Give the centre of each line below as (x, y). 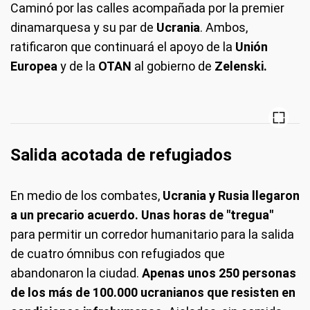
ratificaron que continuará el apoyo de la (123, 46)
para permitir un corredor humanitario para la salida (152, 234)
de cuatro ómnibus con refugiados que (118, 253)
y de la (78, 66)
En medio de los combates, (85, 195)
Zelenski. (239, 66)
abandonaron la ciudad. (76, 273)
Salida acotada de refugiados (121, 155)
